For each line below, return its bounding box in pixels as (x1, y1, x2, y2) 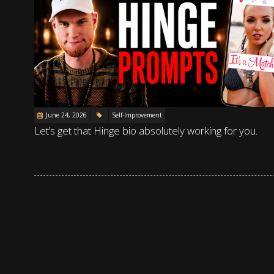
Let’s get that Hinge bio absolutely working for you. (34, 123, 257, 138)
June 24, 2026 (45, 110, 87, 119)
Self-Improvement (111, 110, 162, 119)
